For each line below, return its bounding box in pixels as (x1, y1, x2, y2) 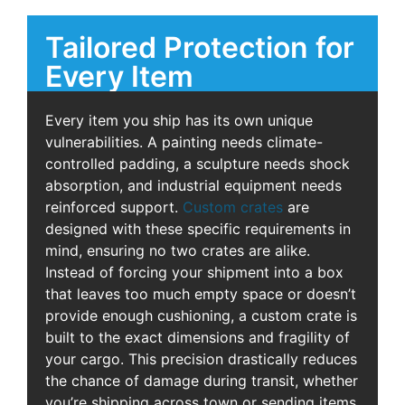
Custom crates (183, 197, 283, 216)
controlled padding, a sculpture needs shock (45, 154, 350, 173)
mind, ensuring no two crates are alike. (45, 240, 310, 259)
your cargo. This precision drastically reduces (45, 349, 357, 368)
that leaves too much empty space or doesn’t (45, 284, 356, 303)
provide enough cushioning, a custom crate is (45, 306, 357, 325)
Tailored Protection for (45, 29, 354, 65)
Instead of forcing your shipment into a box (45, 262, 344, 281)
